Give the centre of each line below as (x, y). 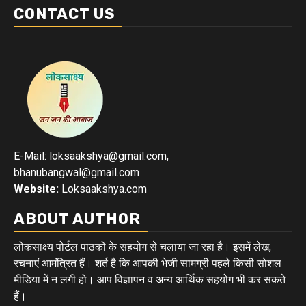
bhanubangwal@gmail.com (76, 172)
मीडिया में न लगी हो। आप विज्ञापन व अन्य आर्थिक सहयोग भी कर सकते (150, 280)
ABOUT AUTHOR (77, 219)
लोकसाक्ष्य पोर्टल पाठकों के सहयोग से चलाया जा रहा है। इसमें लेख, (142, 247)
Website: (36, 189)
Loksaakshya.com (103, 189)
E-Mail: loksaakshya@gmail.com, (91, 156)
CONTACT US (65, 14)
